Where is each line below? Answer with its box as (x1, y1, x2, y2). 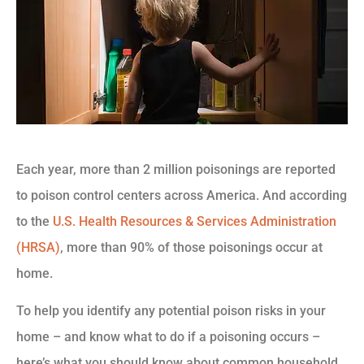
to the (16, 213, 53, 229)
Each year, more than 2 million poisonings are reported (16, 161, 336, 177)
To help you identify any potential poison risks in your (16, 303, 326, 319)
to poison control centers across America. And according (16, 187, 347, 203)
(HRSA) (16, 239, 60, 255)
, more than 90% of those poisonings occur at (60, 239, 323, 255)
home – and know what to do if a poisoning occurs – (16, 329, 320, 345)
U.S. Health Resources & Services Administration (53, 213, 336, 229)
